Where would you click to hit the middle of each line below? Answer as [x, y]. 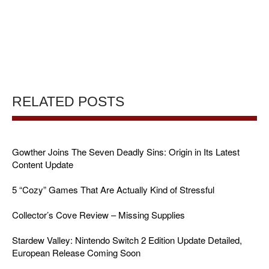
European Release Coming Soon [76, 252]
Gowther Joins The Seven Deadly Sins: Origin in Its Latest [126, 151]
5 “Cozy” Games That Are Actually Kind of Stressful [113, 189]
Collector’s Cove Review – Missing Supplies [98, 214]
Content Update [43, 164]
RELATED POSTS [68, 101]
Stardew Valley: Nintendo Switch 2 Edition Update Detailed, [127, 240]
